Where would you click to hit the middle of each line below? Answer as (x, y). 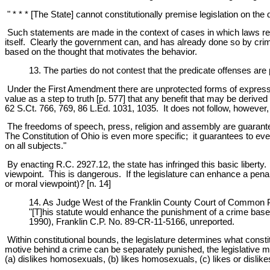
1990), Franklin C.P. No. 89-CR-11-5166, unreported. (132, 221)
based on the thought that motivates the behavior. (101, 52)
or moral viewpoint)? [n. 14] (58, 184)
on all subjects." (36, 146)
